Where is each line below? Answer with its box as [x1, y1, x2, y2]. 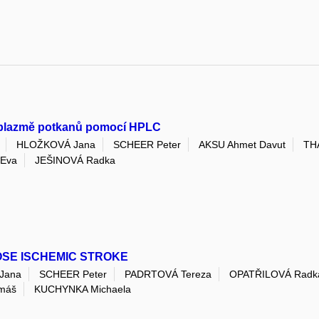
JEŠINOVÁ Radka [35, 154, 115, 166]
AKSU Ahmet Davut [199, 139, 286, 151]
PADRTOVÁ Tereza [125, 268, 211, 281]
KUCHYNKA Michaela [34, 283, 131, 296]
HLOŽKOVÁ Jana [16, 139, 95, 151]
